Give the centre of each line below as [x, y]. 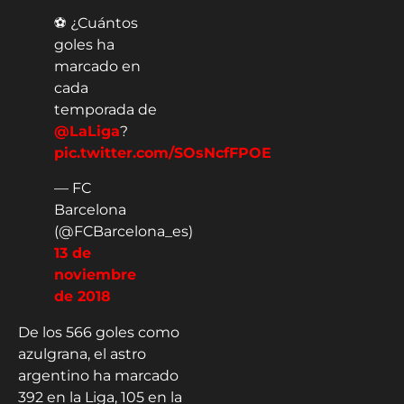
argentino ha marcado [98, 375]
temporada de [106, 110]
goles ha [84, 45]
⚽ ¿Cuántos [96, 23]
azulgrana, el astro [82, 353]
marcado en [97, 67]
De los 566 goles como [99, 332]
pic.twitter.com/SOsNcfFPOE [163, 153]
